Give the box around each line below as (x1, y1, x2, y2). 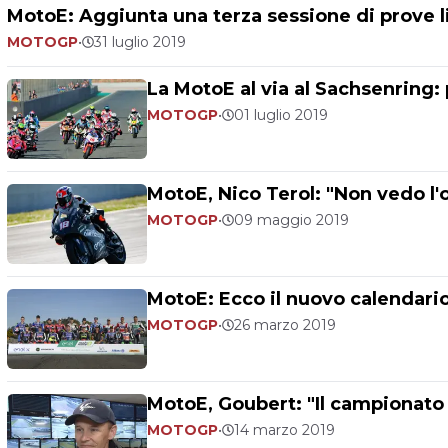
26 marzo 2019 (234, 316, 336, 334)
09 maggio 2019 (234, 211, 349, 229)
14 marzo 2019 (234, 421, 335, 439)
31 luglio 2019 (94, 33, 186, 51)
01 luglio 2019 (234, 106, 328, 124)
